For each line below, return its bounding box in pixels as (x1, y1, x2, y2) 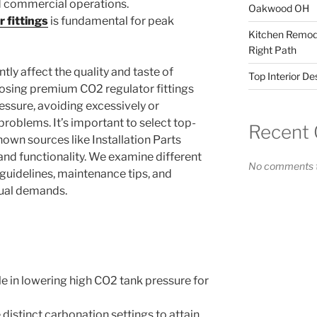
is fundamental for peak (48, 13, 174, 28)
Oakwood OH (248, 1, 309, 14)
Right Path (248, 43, 296, 56)
